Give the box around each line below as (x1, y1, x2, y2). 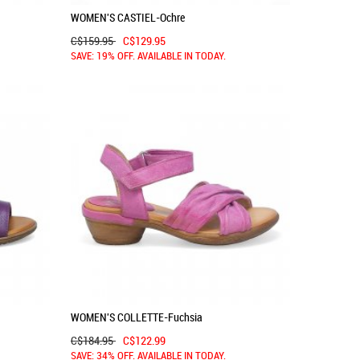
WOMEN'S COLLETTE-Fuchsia (71, 309, 202, 325)
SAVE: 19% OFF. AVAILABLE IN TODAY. (71, 48, 226, 66)
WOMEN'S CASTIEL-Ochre (71, 10, 185, 25)
